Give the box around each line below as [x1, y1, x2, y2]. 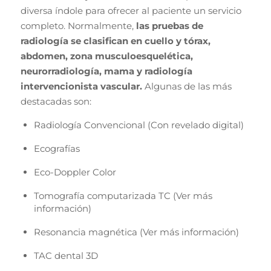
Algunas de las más [142, 80, 232, 92]
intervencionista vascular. [20, 80, 142, 92]
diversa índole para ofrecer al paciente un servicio [20, 4, 241, 16]
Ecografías [33, 143, 80, 155]
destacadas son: [20, 95, 91, 107]
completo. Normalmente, [20, 19, 136, 31]
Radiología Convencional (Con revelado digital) [33, 119, 244, 131]
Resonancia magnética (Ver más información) [33, 226, 239, 238]
